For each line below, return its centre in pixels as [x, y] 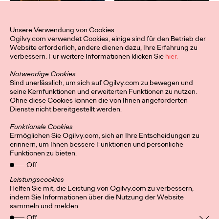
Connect [122, 212]
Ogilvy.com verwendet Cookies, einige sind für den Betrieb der [108, 39]
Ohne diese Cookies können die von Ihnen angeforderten [99, 100]
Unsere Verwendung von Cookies [62, 30]
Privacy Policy [31, 212]
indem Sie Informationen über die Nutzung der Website [97, 197]
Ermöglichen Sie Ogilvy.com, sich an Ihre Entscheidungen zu [105, 135]
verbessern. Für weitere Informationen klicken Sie [88, 56]
